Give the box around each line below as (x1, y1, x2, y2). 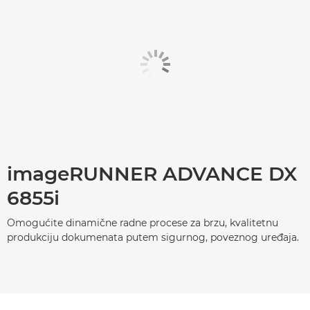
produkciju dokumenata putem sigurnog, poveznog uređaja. (7, 230, 299, 244)
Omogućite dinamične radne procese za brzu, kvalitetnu (7, 216, 278, 229)
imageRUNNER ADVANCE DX (7, 161, 297, 185)
